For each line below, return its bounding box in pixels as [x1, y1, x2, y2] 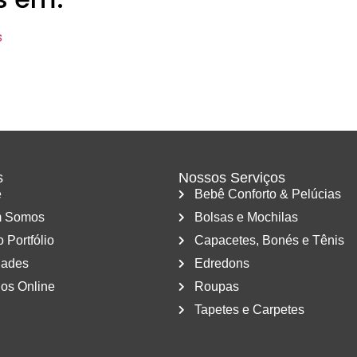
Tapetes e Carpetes [194, 302, 304, 316]
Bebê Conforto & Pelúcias [194, 186, 341, 201]
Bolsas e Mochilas [194, 210, 298, 224]
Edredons [194, 256, 249, 270]
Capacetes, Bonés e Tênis [194, 233, 344, 247]
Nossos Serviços [178, 169, 285, 186]
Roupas [194, 279, 239, 293]
